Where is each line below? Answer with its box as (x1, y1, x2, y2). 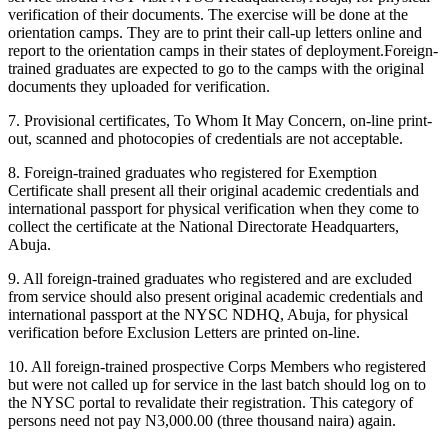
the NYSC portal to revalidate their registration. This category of (8, 393, 413, 411)
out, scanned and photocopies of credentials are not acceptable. (8, 129, 403, 147)
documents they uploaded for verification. (8, 77, 270, 95)
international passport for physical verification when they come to (8, 199, 419, 217)
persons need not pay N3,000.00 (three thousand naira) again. (8, 411, 396, 429)
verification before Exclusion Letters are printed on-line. (8, 323, 360, 341)
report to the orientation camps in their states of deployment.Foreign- (8, 41, 438, 59)
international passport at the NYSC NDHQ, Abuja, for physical (8, 305, 408, 323)
